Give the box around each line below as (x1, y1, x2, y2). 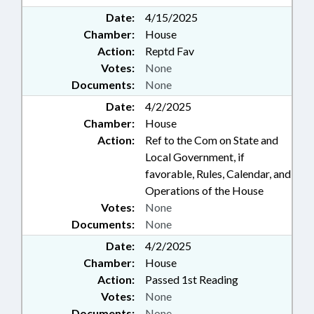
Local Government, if (145, 150, 245, 163)
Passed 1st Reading (145, 273, 238, 286)
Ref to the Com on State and (145, 133, 278, 146)
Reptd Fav (145, 44, 194, 57)
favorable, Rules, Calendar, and (145, 167, 291, 180)
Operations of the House (145, 184, 264, 197)
